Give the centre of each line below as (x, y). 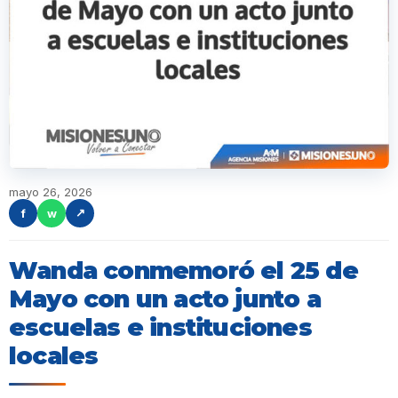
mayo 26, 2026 (51, 191)
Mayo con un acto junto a (165, 298)
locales (54, 355)
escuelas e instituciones (160, 327)
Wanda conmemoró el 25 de (183, 270)
